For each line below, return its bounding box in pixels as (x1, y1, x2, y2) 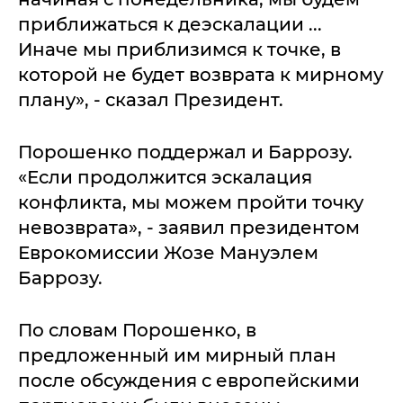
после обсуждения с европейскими (18, 370, 360, 392)
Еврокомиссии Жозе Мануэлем (18, 242, 318, 264)
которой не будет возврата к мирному (18, 64, 383, 86)
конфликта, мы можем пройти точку (18, 192, 363, 214)
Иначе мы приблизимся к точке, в (18, 39, 341, 61)
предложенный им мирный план (18, 345, 336, 367)
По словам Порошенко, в (18, 319, 256, 342)
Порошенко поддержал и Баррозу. (18, 141, 353, 164)
